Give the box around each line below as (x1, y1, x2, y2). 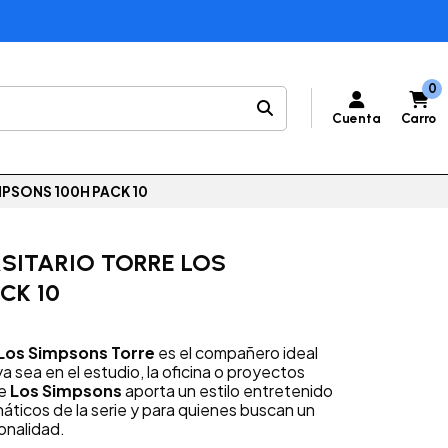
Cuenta (332, 110, 381, 126)
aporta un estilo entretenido (122, 380, 333, 402)
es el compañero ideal (155, 342, 318, 364)
